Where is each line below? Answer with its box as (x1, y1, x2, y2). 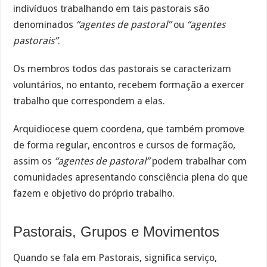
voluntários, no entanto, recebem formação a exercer (13, 79, 245, 91)
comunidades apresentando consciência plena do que (13, 171, 249, 183)
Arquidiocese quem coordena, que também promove (13, 123, 245, 135)
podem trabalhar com (150, 155, 247, 167)
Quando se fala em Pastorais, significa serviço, (13, 252, 218, 264)
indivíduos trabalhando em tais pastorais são (13, 2, 210, 14)
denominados (13, 18, 76, 30)
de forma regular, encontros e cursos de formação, (13, 139, 236, 151)
